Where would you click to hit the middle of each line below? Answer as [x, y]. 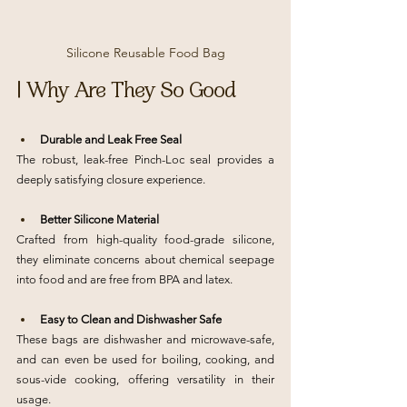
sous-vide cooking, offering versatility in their [145, 379]
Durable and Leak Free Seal [111, 139]
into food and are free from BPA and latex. [124, 279]
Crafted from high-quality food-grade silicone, [145, 239]
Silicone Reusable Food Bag [145, 53]
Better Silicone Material [99, 219]
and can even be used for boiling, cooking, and [145, 359]
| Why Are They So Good [126, 93]
